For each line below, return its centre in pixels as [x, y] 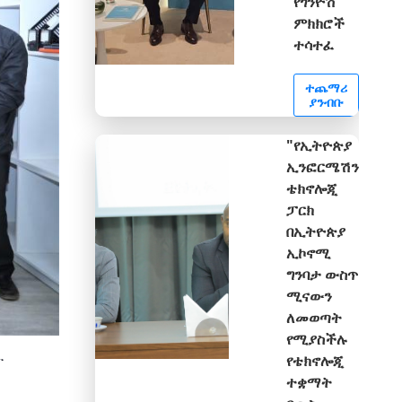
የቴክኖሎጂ [315, 361]
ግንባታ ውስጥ [322, 275]
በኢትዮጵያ [316, 232]
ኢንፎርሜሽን [323, 167]
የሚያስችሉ [317, 339]
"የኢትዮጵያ [319, 145]
